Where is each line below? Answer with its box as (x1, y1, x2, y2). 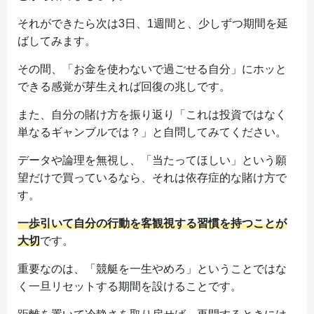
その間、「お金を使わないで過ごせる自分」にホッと (18, 62, 287, 75)
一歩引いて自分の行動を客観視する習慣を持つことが (18, 217, 287, 229)
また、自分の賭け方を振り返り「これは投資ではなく (18, 108, 287, 121)
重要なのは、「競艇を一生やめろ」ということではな (18, 262, 287, 275)
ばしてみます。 (18, 34, 96, 47)
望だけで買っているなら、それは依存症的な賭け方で (18, 171, 287, 184)
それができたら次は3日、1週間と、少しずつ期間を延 (18, 17, 288, 29)
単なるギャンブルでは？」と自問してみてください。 (18, 125, 287, 138)
